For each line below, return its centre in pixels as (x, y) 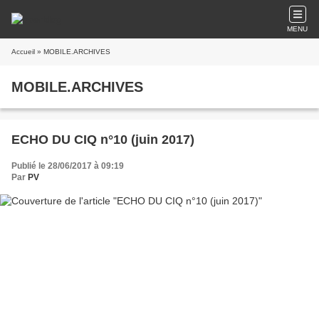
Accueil (23, 52)
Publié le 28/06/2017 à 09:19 (68, 166)
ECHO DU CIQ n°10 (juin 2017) (103, 140)
